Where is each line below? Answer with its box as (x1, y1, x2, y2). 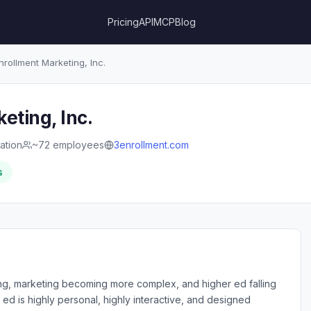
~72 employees (32, 139, 104, 151)
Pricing (108, 16, 140, 28)
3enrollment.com (114, 139, 189, 151)
